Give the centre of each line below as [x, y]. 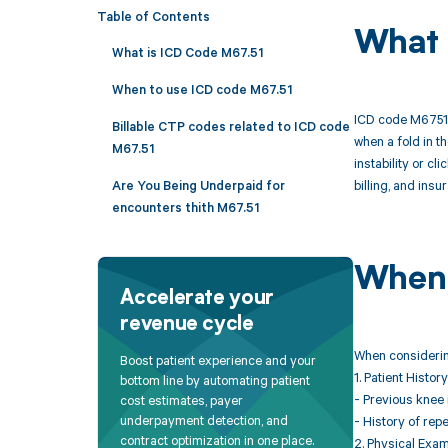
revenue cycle [187, 325]
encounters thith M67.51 [185, 207]
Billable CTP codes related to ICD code [230, 126]
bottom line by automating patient [215, 379]
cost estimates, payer [182, 399]
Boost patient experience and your [218, 359]
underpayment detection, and [204, 419]
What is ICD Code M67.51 [187, 52]
